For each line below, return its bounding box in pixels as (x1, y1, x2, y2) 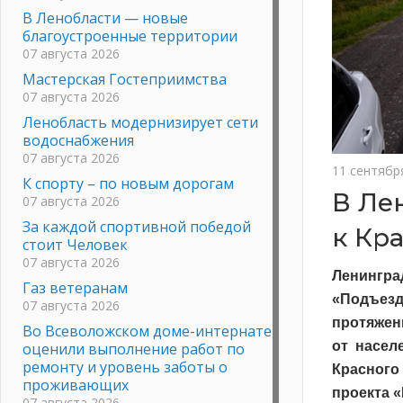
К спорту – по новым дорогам (22, 173, 234, 193)
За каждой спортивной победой (22, 216, 251, 237)
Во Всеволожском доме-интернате (22, 320, 272, 341)
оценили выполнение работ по (22, 338, 245, 359)
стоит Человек (22, 234, 128, 255)
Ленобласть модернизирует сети (22, 112, 258, 132)
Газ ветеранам (22, 277, 128, 298)
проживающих (22, 374, 129, 395)
